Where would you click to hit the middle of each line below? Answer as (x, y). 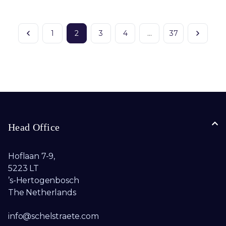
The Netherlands (42, 192)
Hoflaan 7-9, (32, 156)
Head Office (34, 127)
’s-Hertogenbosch (44, 180)
